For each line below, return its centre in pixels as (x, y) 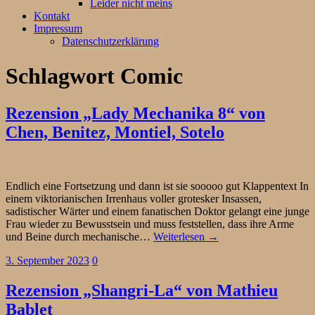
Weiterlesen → (186, 237)
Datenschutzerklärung (110, 41)
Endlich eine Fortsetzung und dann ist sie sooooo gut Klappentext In (157, 186)
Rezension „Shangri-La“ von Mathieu (142, 291)
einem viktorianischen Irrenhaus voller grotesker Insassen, (134, 199)
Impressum (58, 29)
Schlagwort (60, 76)
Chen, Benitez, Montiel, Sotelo (115, 133)
